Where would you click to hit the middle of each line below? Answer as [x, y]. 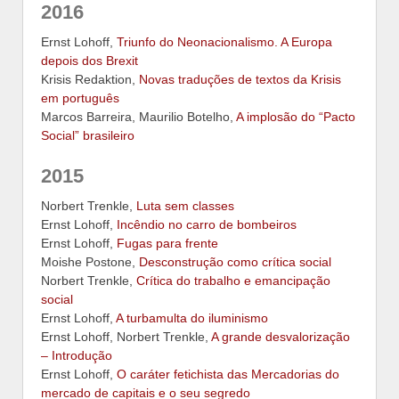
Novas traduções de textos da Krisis [240, 80]
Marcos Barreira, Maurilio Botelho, [138, 117]
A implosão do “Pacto [296, 117]
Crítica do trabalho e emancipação [233, 281]
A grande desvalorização [281, 337]
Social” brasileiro [88, 136]
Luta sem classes [185, 206]
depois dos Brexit [90, 61]
